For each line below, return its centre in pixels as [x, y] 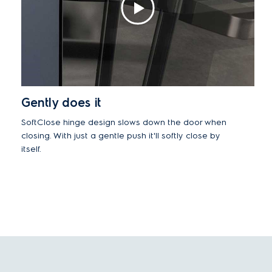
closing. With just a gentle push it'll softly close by [121, 136]
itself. [31, 149]
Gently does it [61, 103]
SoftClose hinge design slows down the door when [124, 122]
